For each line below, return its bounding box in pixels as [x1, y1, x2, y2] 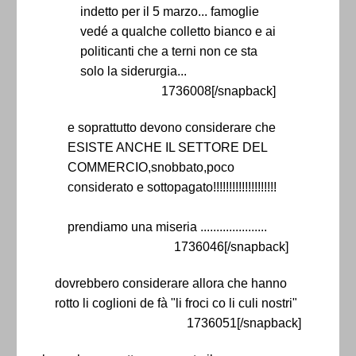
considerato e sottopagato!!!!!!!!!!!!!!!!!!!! [68, 180, 277, 195]
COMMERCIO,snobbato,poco [68, 161, 234, 175]
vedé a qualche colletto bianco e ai [80, 25, 276, 39]
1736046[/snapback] [174, 240, 288, 254]
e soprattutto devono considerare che [68, 121, 276, 135]
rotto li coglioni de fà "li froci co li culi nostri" [55, 296, 297, 311]
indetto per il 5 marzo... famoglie [80, 5, 259, 19]
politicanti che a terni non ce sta [80, 44, 257, 59]
